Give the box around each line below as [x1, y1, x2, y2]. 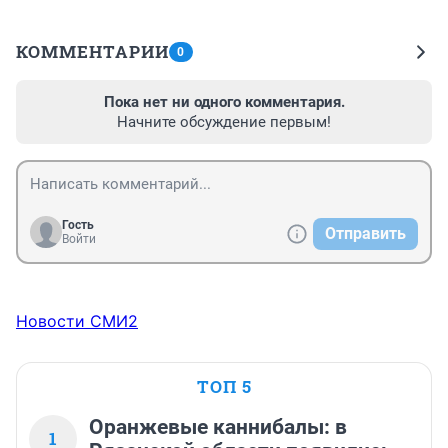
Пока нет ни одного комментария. [103, 93, 345, 112]
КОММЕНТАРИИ [16, 40, 169, 64]
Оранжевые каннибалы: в [89, 415, 347, 440]
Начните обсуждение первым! [117, 113, 331, 132]
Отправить [325, 224, 406, 244]
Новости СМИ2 [16, 311, 138, 332]
